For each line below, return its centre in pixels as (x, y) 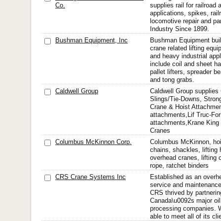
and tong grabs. (172, 80)
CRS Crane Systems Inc (91, 177)
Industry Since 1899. (180, 29)
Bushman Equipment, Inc (92, 40)
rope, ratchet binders (179, 166)
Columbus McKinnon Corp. (93, 142)
